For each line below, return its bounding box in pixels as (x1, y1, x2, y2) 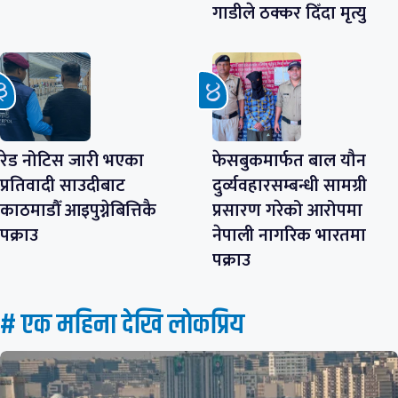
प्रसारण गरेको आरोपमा (212, 195, 362, 227)
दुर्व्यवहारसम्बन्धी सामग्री (212, 171, 367, 202)
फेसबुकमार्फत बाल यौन (212, 146, 366, 177)
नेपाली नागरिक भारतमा (212, 220, 366, 251)
